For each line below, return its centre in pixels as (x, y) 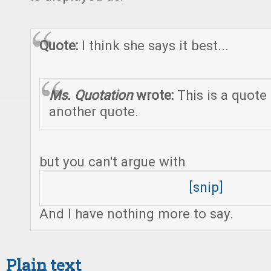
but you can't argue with (113, 161)
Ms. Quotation (90, 95)
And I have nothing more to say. (137, 213)
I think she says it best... (155, 46)
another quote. (93, 112)
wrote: (155, 95)
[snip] (206, 187)
